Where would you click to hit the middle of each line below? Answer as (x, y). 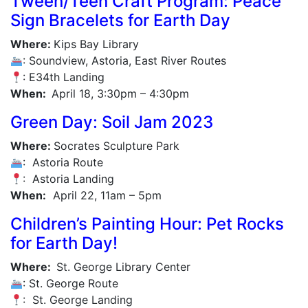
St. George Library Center (123, 267)
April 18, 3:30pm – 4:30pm (120, 94)
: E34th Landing (64, 77)
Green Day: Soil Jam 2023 (112, 122)
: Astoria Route (63, 163)
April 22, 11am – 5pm (104, 196)
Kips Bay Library (96, 44)
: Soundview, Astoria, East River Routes (125, 61)
